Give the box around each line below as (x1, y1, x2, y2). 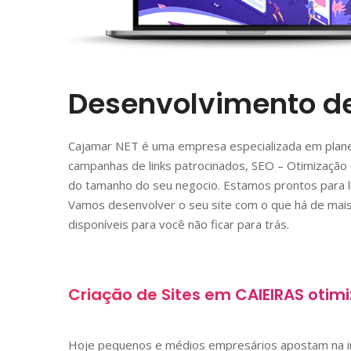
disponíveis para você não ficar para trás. (68, 215, 289, 232)
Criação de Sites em (68, 283, 235, 306)
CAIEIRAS (235, 283, 304, 306)
